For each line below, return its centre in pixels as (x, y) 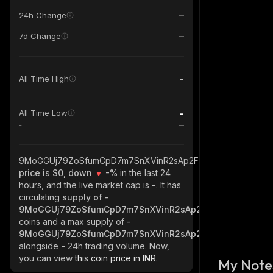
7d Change (40, 36)
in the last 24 (145, 173)
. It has (168, 185)
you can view (47, 258)
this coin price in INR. (116, 258)
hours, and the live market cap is (85, 185)
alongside (40, 246)
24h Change (43, 15)
